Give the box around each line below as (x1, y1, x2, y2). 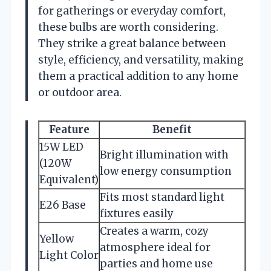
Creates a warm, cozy (100, 224, 209, 238)
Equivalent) (39, 172, 99, 186)
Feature (48, 122, 90, 136)
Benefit (152, 122, 192, 136)
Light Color (39, 248, 99, 262)
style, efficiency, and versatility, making (38, 53, 244, 67)
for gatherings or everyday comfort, (38, 4, 226, 18)
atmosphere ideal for (100, 240, 211, 254)
